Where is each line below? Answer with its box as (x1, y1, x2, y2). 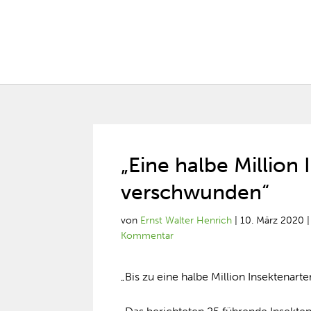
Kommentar (121, 230, 174, 242)
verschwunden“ (121, 180, 270, 205)
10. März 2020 (240, 215, 305, 226)
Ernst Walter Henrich (140, 215, 233, 226)
